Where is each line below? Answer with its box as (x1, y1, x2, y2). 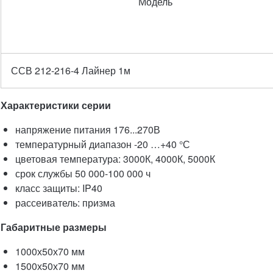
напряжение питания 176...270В (15, 122, 160, 136)
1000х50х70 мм (15, 244, 85, 258)
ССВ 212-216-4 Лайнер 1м (10, 63, 130, 77)
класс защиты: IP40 (15, 181, 102, 195)
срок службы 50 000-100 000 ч (15, 166, 151, 180)
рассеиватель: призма (15, 196, 115, 210)
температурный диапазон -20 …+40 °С (15, 137, 190, 151)
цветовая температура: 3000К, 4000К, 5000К (15, 152, 215, 166)
